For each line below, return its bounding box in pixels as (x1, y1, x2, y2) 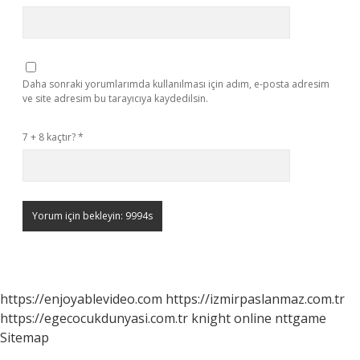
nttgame (275, 309, 326, 327)
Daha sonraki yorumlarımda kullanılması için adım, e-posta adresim (22, 77, 329, 91)
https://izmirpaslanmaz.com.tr (166, 290, 345, 308)
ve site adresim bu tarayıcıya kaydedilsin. (22, 92, 208, 105)
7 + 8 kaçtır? (22, 130, 78, 144)
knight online (191, 309, 272, 327)
